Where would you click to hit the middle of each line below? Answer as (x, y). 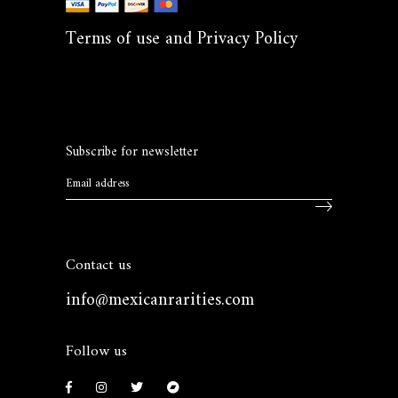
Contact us (99, 266)
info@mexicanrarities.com (160, 301)
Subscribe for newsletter (132, 152)
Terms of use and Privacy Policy (182, 40)
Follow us (96, 352)
